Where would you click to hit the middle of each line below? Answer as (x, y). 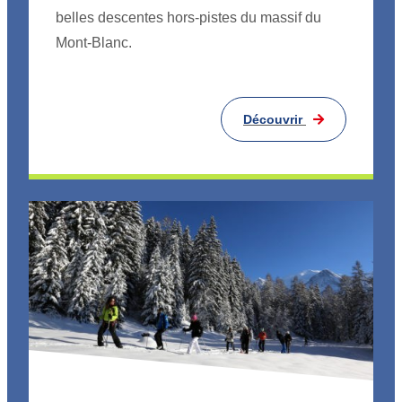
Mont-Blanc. (94, 42)
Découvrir (275, 119)
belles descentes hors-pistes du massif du (188, 17)
